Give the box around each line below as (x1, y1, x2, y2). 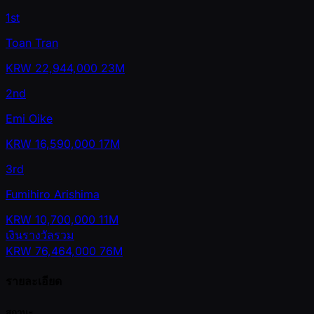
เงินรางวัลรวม (6, 228, 74, 243)
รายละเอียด (6, 274, 62, 289)
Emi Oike (6, 111, 53, 126)
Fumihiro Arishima (6, 187, 100, 202)
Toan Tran (6, 36, 58, 50)
